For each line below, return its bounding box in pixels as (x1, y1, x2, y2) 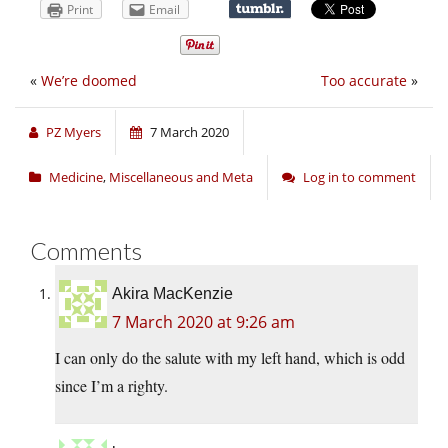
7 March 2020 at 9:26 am (112, 311, 295, 334)
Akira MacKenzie (112, 285, 233, 303)
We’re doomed (41, 71, 137, 91)
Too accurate (321, 71, 407, 91)
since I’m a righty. (55, 375, 168, 397)
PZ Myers (46, 123, 101, 142)
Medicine (49, 168, 103, 187)
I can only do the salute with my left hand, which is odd (55, 347, 405, 369)
